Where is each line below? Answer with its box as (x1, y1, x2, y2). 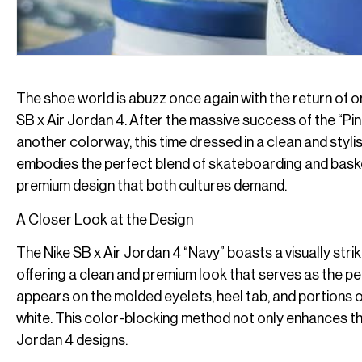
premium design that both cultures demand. (16, 178, 287, 195)
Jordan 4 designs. (16, 332, 128, 349)
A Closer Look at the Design (16, 211, 193, 228)
